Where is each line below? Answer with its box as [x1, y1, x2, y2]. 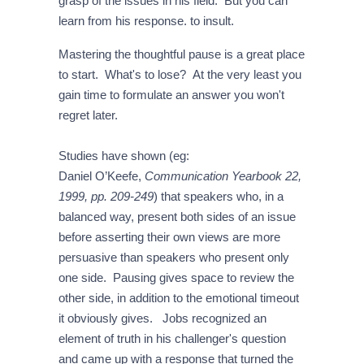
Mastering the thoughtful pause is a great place [58, 47, 305, 62]
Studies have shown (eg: [58, 149, 189, 163]
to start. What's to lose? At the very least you [58, 67, 301, 82]
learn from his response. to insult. [58, 14, 234, 28]
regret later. [58, 108, 118, 123]
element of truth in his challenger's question [58, 331, 286, 346]
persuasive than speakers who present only [58, 250, 289, 265]
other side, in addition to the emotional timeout [58, 291, 299, 305]
